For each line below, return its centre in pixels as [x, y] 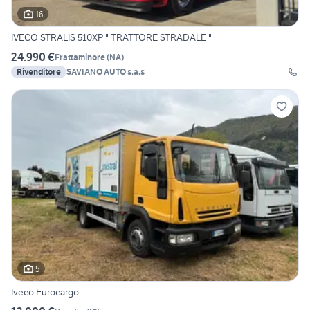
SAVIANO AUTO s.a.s [106, 72]
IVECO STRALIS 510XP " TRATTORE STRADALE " [111, 38]
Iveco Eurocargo [45, 292]
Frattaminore [80, 57]
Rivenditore [39, 72]
